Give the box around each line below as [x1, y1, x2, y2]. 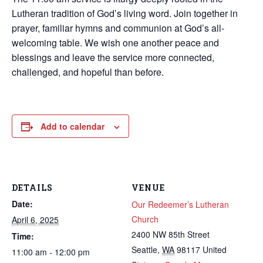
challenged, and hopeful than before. [12, 65, 164, 79]
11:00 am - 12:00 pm [12, 246, 90, 258]
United [203, 244, 227, 255]
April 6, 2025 [12, 214, 59, 225]
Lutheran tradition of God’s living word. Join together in [12, 6, 238, 20]
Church [131, 213, 159, 225]
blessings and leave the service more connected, [12, 50, 214, 64]
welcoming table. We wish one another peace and [12, 36, 219, 49]
